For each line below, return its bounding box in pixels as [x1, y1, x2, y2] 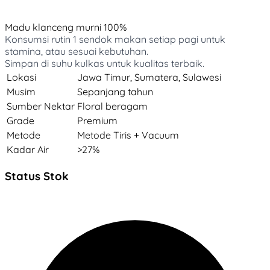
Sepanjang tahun [77, 85, 153, 98]
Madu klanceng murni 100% [5, 20, 127, 33]
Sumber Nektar [7, 99, 75, 112]
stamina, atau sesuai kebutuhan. [5, 45, 148, 57]
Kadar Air [7, 143, 49, 155]
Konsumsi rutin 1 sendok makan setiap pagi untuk [5, 33, 225, 45]
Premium [77, 114, 118, 127]
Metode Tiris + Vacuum [77, 128, 179, 141]
